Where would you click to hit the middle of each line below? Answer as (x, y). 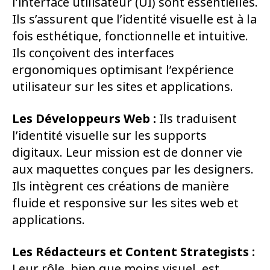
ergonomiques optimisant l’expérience (123, 70)
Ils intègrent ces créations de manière (121, 186)
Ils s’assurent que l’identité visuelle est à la (134, 19)
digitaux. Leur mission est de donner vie (127, 152)
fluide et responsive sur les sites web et (125, 203)
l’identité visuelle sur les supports (109, 136)
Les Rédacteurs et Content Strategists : (133, 252)
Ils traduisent (196, 119)
